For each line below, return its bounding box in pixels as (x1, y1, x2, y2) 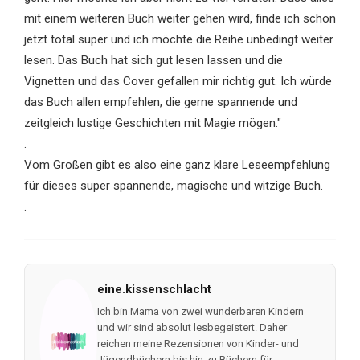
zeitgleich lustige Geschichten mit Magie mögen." (23, 116, 281, 131)
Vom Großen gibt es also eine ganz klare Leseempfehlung (23, 157, 330, 173)
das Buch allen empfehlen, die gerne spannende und (23, 95, 297, 110)
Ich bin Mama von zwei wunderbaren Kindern (96, 305, 304, 318)
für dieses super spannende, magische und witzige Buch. (23, 178, 323, 194)
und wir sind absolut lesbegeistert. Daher (96, 321, 287, 334)
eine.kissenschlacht (96, 282, 211, 297)
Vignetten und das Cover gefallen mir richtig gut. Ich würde (23, 74, 332, 89)
